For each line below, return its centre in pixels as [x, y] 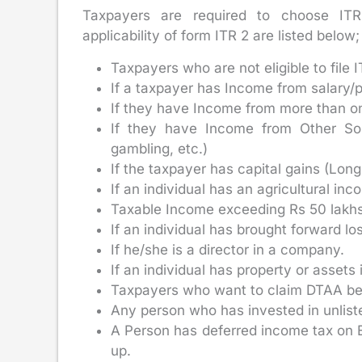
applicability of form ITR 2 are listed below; [221, 35]
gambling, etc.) [159, 148]
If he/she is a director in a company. [227, 249]
